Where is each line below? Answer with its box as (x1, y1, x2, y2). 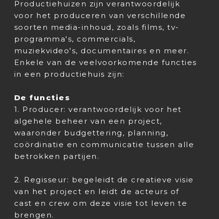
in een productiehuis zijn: (14, 69, 125, 79)
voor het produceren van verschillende (14, 11, 186, 20)
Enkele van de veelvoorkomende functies (14, 58, 197, 67)
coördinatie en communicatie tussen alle (14, 140, 195, 149)
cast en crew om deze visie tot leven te (14, 198, 188, 208)
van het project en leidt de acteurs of (14, 187, 179, 196)
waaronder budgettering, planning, (14, 128, 169, 137)
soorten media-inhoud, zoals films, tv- (14, 22, 179, 32)
